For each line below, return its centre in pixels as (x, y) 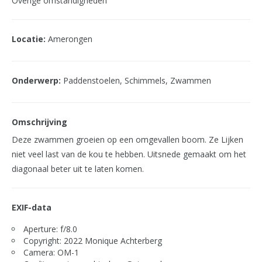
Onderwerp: (36, 80)
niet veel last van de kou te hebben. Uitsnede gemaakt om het (129, 154)
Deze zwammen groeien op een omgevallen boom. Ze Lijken (127, 139)
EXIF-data (32, 207)
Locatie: (29, 39)
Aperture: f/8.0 (50, 229)
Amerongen (69, 39)
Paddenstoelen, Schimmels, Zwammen (136, 80)
